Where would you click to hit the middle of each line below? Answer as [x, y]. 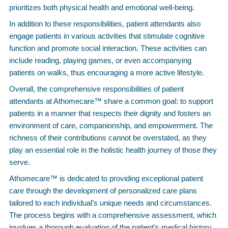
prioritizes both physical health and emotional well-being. [102, 7]
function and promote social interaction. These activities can [108, 48]
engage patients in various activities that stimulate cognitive [107, 36]
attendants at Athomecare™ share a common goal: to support [111, 101]
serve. [20, 162]
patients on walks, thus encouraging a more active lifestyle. [107, 73]
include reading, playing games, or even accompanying [100, 60]
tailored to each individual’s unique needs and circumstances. [110, 203]
